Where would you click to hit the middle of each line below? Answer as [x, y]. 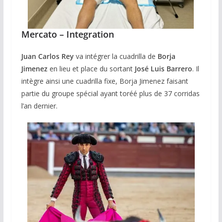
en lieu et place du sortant [91, 69]
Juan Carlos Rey [48, 56]
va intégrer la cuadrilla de [116, 56]
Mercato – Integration [67, 34]
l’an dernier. [39, 106]
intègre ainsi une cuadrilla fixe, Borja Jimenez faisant [105, 81]
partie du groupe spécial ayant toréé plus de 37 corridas [110, 94]
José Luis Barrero [163, 69]
